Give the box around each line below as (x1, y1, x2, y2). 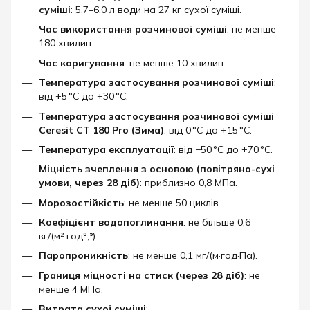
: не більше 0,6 (183, 216, 250, 229)
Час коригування (39, 56, 125, 69)
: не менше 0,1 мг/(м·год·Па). (128, 249, 257, 262)
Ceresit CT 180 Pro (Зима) (39, 123, 164, 136)
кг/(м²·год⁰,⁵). (39, 230, 98, 243)
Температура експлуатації (39, 143, 174, 156)
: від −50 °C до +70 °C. (174, 143, 273, 156)
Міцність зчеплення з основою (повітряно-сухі (39, 163, 275, 176)
